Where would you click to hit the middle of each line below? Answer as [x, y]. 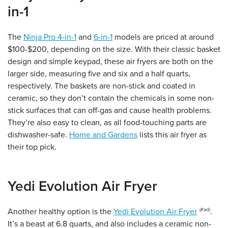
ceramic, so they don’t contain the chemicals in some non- [111, 98]
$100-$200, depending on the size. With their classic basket [114, 50]
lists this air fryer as [172, 135]
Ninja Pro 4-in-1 [50, 37]
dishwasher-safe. [38, 135]
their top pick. [32, 147]
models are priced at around [163, 37]
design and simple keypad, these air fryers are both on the [110, 62]
